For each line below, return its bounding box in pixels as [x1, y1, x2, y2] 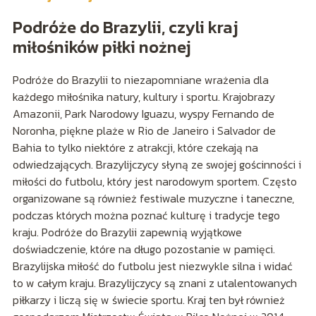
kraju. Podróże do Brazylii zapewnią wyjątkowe [12, 223, 242, 241]
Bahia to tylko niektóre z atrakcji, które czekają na [12, 138, 258, 156]
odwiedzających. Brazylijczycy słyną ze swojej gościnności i [12, 155, 301, 173]
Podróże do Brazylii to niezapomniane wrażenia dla [12, 71, 269, 88]
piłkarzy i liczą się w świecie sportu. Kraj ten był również [12, 291, 285, 308]
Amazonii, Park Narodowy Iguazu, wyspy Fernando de [12, 104, 274, 122]
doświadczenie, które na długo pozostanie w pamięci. [12, 240, 275, 257]
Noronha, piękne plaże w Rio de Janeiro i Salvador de [12, 121, 276, 139]
